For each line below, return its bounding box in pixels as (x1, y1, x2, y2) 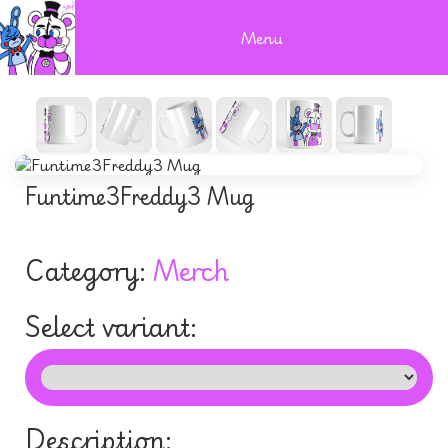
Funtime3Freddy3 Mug (25, 179, 254, 213)
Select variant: (25, 306, 197, 346)
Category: (25, 250, 153, 290)
